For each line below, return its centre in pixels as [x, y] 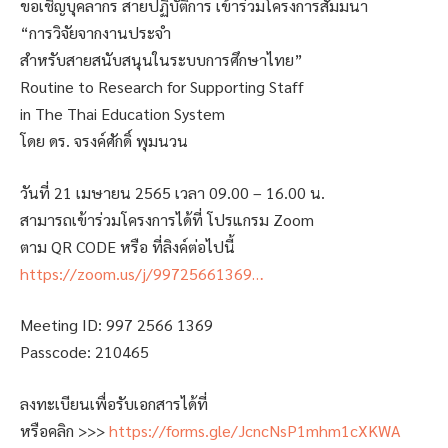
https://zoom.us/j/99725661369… [142, 273]
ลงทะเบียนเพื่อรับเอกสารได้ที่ [114, 403]
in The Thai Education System [122, 114]
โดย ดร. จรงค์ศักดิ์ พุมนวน [104, 141]
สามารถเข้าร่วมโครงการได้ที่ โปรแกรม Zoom [167, 219]
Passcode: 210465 [84, 352]
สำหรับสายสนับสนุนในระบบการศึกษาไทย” [161, 60]
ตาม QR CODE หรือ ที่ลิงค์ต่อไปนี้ [127, 246]
